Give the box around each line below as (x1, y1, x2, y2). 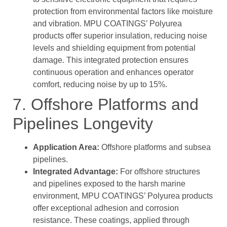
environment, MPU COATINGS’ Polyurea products (33, 192, 213, 201)
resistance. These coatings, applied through (33, 216, 190, 225)
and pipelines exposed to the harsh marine (33, 179, 185, 188)
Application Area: (33, 143, 99, 152)
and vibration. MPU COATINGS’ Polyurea (33, 19, 182, 28)
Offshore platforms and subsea (99, 143, 211, 152)
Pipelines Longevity (13, 115, 153, 133)
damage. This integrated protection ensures (33, 56, 188, 65)
